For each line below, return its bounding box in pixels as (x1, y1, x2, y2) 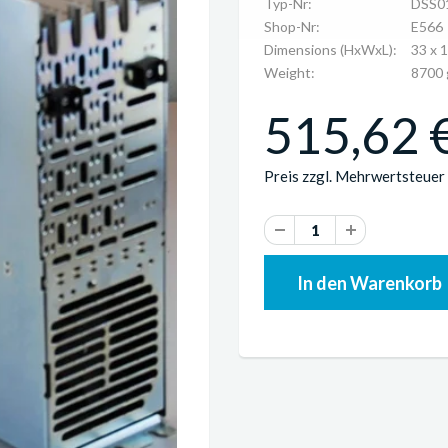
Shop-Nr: (264, 18, 320, 35)
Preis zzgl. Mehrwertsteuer (264, 167, 445, 185)
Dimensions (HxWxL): (264, 41, 397, 58)
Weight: (264, 64, 315, 81)
